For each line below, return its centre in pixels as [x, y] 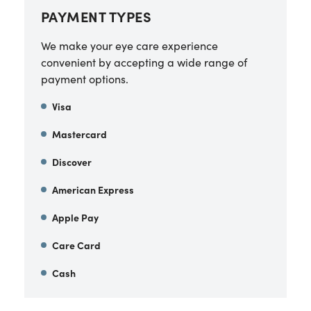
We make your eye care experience [129, 45]
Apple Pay [75, 217]
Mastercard [79, 134]
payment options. [84, 78]
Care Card [76, 245]
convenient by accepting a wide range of [144, 62]
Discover [72, 162]
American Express [93, 190]
